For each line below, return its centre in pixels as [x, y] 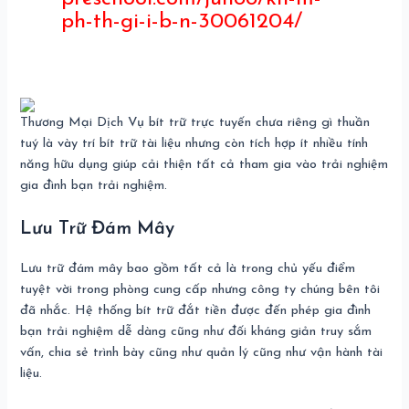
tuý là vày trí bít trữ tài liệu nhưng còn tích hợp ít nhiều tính [194, 144]
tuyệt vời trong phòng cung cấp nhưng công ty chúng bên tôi [200, 289]
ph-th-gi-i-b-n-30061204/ [181, 21]
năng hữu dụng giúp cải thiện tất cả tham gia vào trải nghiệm [204, 165]
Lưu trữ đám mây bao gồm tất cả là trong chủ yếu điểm [188, 268]
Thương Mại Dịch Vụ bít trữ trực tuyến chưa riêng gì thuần [195, 123]
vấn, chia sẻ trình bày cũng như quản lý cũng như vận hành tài [202, 352]
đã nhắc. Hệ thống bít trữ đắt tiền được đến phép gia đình [196, 310]
